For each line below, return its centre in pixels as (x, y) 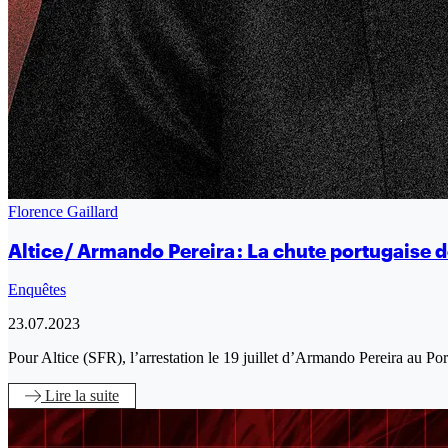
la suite (97, 395)
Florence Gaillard (63, 212)
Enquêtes (37, 289)
